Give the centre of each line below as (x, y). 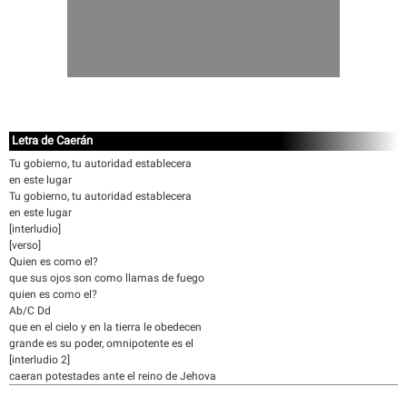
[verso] (25, 245)
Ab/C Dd (30, 311)
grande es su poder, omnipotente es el (101, 343)
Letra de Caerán (52, 140)
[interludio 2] (40, 360)
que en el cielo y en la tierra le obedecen (105, 327)
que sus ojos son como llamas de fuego (107, 278)
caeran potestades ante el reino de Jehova (113, 376)
